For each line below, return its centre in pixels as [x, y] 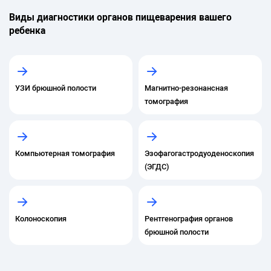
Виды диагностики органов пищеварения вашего [120, 17]
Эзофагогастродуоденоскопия [199, 153]
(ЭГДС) [157, 166]
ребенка [27, 30]
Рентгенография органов [189, 218]
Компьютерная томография [65, 153]
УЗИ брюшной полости [56, 88]
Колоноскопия [41, 218]
